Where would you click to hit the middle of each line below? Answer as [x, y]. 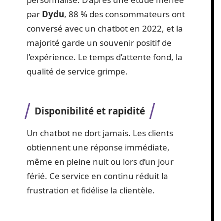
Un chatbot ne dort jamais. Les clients [100, 133]
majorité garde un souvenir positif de [99, 42]
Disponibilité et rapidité [90, 111]
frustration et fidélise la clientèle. [91, 190]
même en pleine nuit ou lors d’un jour [100, 162]
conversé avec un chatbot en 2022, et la [105, 28]
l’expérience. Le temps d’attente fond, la [105, 57]
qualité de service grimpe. [77, 71]
